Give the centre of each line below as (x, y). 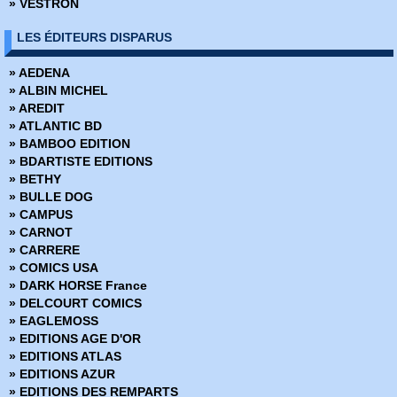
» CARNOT (41, 232)
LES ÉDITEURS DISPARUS (94, 37)
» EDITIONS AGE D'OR (75, 339)
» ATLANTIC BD (55, 126)
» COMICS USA (54, 268)
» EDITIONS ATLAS (65, 356)
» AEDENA (39, 73)
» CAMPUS (41, 214)
